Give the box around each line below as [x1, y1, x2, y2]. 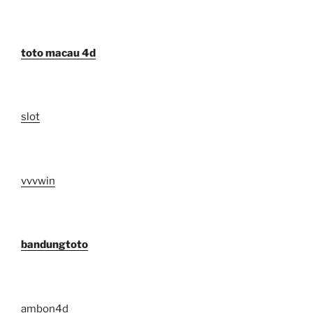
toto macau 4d [21, 46, 96, 59]
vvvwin [21, 174, 55, 187]
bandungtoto [21, 238, 88, 252]
